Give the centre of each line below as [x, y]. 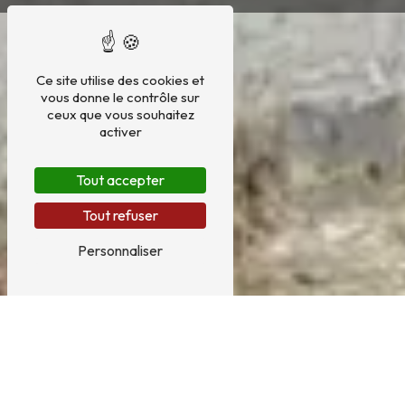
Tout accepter [120, 180]
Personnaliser [120, 250]
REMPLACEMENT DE [202, 353]
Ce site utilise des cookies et [120, 80]
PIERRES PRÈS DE [202, 382]
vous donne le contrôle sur [120, 97]
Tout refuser [120, 215]
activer [120, 132]
